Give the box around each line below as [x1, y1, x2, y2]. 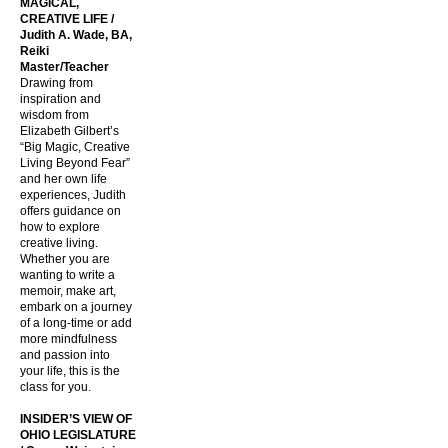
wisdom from [20, 108, 89, 122]
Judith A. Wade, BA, [20, 28, 132, 42]
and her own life [20, 172, 107, 186]
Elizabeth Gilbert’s [20, 124, 119, 138]
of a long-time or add [20, 316, 132, 330]
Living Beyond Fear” [20, 156, 130, 170]
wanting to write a [20, 268, 115, 282]
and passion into [20, 348, 110, 362]
